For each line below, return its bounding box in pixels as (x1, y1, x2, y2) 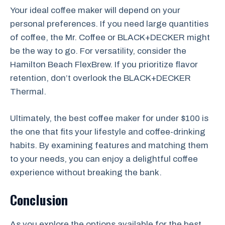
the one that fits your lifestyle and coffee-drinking (10, 127, 205, 137)
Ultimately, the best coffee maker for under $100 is (10, 113, 208, 123)
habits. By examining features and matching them (10, 140, 208, 150)
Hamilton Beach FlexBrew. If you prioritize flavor (10, 60, 198, 69)
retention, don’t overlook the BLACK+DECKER (10, 73, 191, 83)
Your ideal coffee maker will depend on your (10, 6, 180, 15)
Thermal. (10, 87, 46, 96)
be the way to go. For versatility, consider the (10, 46, 186, 56)
